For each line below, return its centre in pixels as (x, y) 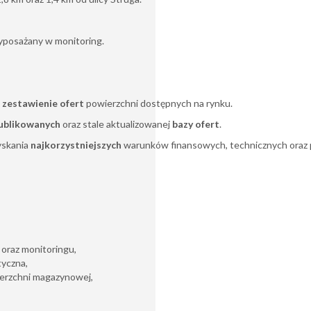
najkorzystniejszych (76, 145)
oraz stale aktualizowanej (116, 124)
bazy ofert (196, 124)
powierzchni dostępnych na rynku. (158, 103)
